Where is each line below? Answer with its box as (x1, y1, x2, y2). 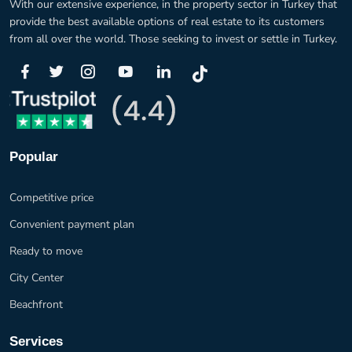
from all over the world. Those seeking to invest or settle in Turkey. (9, 31, 337, 47)
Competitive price (9, 190, 93, 206)
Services (9, 334, 63, 350)
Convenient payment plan (9, 217, 134, 233)
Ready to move (9, 244, 82, 259)
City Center (9, 270, 64, 286)
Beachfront (9, 297, 63, 313)
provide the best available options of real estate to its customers (9, 14, 324, 30)
